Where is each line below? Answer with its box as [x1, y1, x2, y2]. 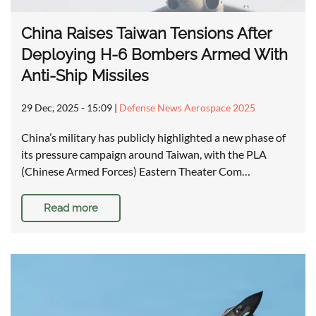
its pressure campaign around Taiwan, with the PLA [21, 147, 267, 162]
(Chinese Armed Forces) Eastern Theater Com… [21, 164, 250, 178]
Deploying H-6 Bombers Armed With [21, 45, 288, 64]
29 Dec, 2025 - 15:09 [21, 102, 112, 114]
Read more [44, 202, 98, 215]
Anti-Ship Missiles [21, 66, 149, 85]
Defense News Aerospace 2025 [119, 102, 255, 114]
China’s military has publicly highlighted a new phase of [21, 130, 286, 145]
